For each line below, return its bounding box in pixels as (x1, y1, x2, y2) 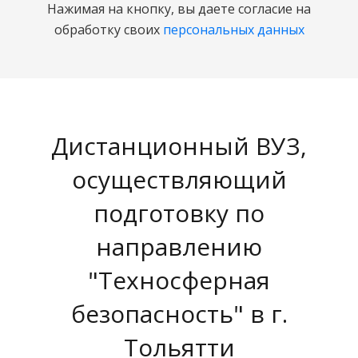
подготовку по (93, 196, 265, 229)
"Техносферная (88, 263, 270, 296)
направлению (96, 229, 262, 263)
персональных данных (162, 20, 304, 38)
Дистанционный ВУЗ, (51, 129, 307, 162)
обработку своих (54, 20, 163, 38)
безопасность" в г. (70, 296, 288, 330)
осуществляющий (71, 162, 287, 196)
